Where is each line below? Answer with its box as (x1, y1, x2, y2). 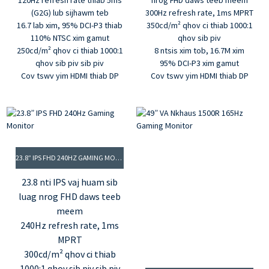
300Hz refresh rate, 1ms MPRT (145, 7, 253, 19)
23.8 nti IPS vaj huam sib (22, 176, 118, 189)
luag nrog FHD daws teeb (19, 190, 121, 203)
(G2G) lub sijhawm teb (31, 7, 109, 19)
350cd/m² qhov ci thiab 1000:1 (146, 20, 253, 31)
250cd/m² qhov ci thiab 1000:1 (16, 45, 123, 56)
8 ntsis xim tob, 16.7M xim (154, 45, 244, 56)
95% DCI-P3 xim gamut (160, 58, 239, 69)
